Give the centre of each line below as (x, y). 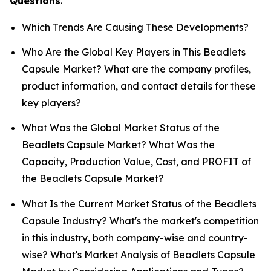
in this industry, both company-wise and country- (135, 237)
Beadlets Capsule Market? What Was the (118, 145)
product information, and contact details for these (139, 86)
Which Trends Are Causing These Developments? (135, 27)
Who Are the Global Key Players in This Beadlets (134, 52)
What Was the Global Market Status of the (121, 128)
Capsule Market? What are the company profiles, (136, 69)
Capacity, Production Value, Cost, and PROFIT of (136, 162)
